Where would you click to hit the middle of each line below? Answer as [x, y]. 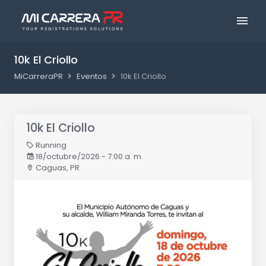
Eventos [92, 76]
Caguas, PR [57, 168]
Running [50, 145]
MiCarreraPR [39, 76]
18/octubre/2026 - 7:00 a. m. [88, 156]
